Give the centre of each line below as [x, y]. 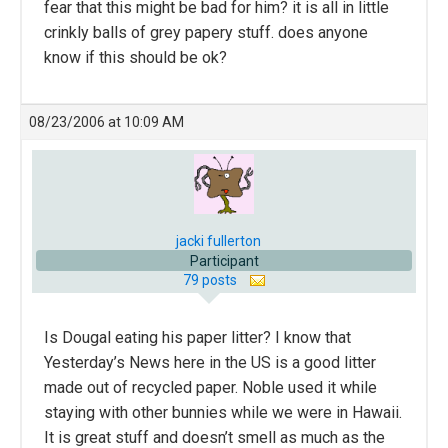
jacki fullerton [218, 241]
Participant [224, 261]
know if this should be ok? [135, 57]
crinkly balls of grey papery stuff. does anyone [206, 32]
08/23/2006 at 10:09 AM [106, 122]
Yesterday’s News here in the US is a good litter [210, 362]
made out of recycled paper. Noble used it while [210, 387]
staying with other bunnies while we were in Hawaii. [223, 412]
